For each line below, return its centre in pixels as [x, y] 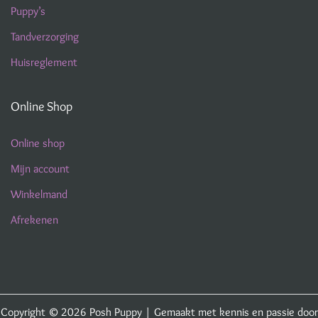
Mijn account [40, 169]
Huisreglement [44, 62]
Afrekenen [34, 220]
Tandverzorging [45, 37]
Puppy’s [28, 11]
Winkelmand [39, 194]
